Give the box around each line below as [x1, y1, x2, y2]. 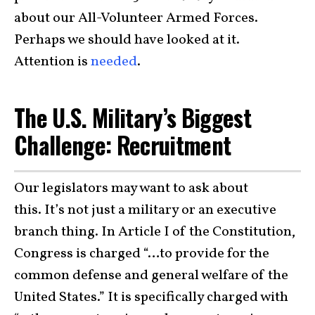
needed [91, 52, 137, 72]
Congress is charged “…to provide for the [14, 243, 269, 264]
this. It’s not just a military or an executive [14, 200, 276, 220]
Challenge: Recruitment [14, 127, 236, 163]
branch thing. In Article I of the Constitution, [14, 221, 295, 242]
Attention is [14, 52, 91, 72]
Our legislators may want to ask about [14, 178, 248, 198]
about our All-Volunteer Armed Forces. [14, 8, 258, 29]
